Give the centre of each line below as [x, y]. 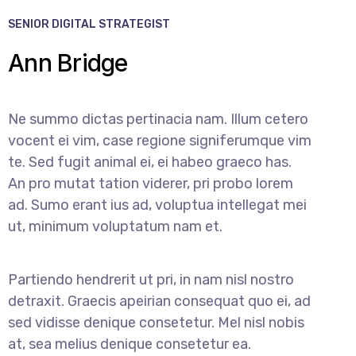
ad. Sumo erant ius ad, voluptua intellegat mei [157, 205]
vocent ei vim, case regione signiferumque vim [160, 140]
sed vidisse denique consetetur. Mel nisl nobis [156, 322]
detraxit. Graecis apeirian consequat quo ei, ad [159, 301]
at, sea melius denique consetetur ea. [130, 344]
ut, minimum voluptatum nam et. [115, 226]
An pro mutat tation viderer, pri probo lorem [151, 183]
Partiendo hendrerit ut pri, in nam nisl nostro [151, 279]
